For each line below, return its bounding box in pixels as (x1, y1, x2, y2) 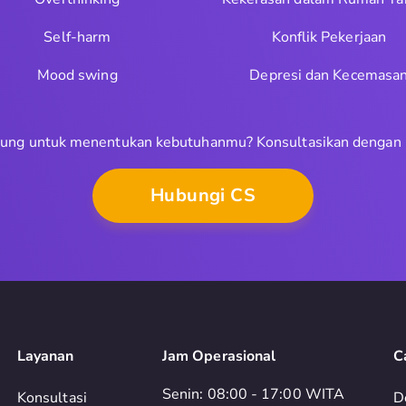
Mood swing (36, 65, 118, 85)
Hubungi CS (150, 183, 256, 208)
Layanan (17, 346, 74, 366)
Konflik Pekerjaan (271, 27, 386, 47)
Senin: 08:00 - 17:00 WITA (162, 384, 344, 404)
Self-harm (43, 27, 111, 47)
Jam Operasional (162, 346, 276, 366)
